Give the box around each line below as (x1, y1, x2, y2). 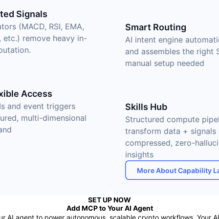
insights (125, 150, 153, 159)
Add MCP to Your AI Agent (66, 204, 153, 212)
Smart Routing (125, 22, 186, 32)
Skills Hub (125, 102, 167, 112)
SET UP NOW (88, 196, 131, 204)
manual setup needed (125, 58, 204, 68)
